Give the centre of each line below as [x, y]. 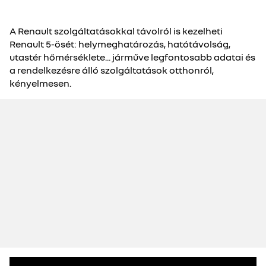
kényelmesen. [40, 83]
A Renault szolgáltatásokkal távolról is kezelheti [116, 31]
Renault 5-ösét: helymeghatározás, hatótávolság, [120, 44]
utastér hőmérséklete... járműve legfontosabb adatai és [132, 57]
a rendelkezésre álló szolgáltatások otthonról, [112, 70]
